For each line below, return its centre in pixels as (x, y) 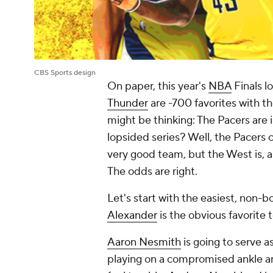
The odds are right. (154, 172)
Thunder (128, 104)
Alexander (132, 216)
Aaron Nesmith (144, 243)
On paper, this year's (158, 87)
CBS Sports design (65, 73)
